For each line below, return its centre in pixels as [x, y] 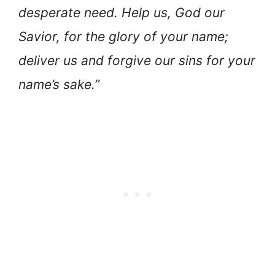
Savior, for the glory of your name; [123, 37]
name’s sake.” [59, 85]
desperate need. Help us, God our [122, 13]
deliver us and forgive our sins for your [137, 61]
